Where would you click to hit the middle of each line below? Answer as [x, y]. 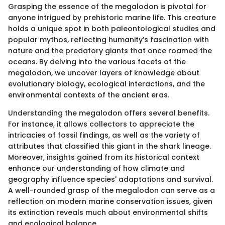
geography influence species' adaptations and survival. [110, 179]
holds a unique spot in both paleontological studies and [112, 28]
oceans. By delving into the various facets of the [97, 62]
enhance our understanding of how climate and [96, 168]
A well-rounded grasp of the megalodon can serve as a [111, 190]
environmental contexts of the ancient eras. [89, 95]
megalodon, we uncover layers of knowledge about [104, 73]
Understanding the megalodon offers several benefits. [109, 113]
